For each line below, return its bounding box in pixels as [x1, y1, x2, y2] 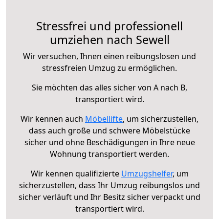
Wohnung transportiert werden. [50, 148, 169, 159]
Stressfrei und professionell [36, 18, 183, 34]
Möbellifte [85, 113, 123, 124]
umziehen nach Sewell [49, 31, 170, 47]
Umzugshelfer [121, 168, 173, 179]
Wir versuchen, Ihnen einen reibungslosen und [23, 50, 196, 62]
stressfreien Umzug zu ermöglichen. [42, 62, 177, 73]
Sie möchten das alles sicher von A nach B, [32, 82, 187, 93]
